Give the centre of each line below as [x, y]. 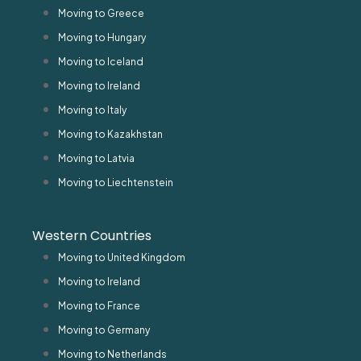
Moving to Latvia [96, 158]
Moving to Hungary [102, 37]
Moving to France [99, 305]
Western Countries [92, 235]
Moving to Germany [104, 330]
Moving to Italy [92, 110]
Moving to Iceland [101, 61]
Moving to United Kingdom [122, 257]
